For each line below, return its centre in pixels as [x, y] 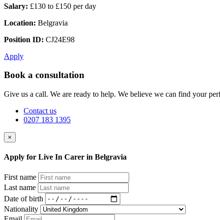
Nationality [21, 209]
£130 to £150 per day [62, 6]
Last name [20, 187]
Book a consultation [44, 75]
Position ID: [24, 39]
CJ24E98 [59, 39]
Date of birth [24, 198]
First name [20, 177]
